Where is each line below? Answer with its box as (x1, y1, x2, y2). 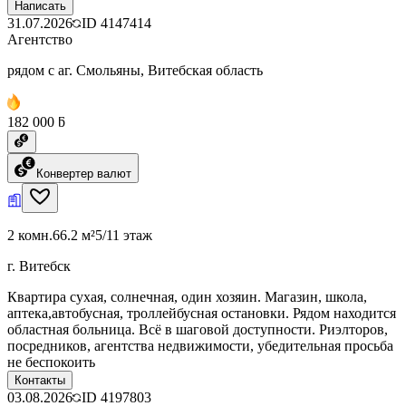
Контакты (14, 372, 65, 387)
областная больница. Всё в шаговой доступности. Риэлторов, (7, 321, 388, 337)
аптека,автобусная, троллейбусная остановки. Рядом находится (7, 304, 396, 321)
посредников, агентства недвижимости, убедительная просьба (7, 337, 393, 353)
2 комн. (7, 227, 53, 243)
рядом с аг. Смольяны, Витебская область (7, 62, 263, 78)
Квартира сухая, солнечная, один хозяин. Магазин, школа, (7, 288, 367, 304)
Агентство (7, 31, 72, 47)
